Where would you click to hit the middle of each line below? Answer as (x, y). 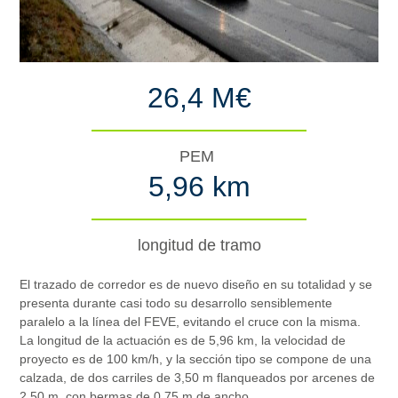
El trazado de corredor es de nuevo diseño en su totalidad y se (196, 284)
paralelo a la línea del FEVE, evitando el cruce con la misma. (191, 322)
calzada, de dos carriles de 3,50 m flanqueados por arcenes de (198, 378)
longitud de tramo (199, 245)
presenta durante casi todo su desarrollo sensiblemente (176, 303)
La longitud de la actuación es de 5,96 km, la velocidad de (183, 340)
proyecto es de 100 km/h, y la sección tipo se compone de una (196, 359)
